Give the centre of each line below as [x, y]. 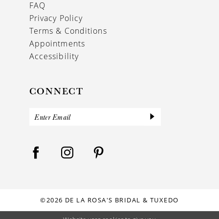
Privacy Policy [56, 18]
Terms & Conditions [68, 31]
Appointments [57, 43]
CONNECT [56, 91]
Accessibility [54, 56]
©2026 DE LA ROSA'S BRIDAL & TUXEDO [109, 200]
